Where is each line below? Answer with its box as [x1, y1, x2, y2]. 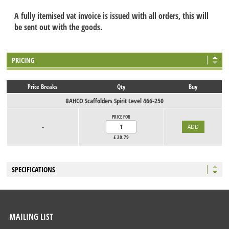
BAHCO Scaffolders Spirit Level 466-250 [65, 96, 164, 106]
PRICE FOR [112, 113, 131, 121]
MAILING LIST [9, 211, 54, 222]
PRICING [12, 55, 35, 65]
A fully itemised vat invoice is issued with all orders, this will [14, 10, 209, 21]
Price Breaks [28, 83, 58, 91]
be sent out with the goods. [14, 21, 103, 33]
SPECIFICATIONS [12, 165, 56, 175]
